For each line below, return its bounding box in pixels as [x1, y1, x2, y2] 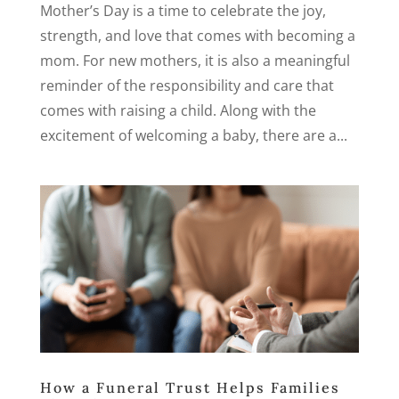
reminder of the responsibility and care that [39, 76, 334, 96]
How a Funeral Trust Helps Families [39, 378, 340, 396]
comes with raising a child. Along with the [39, 101, 316, 121]
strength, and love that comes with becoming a [39, 26, 355, 46]
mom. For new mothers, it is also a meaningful [39, 51, 350, 71]
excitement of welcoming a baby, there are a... [39, 126, 347, 146]
